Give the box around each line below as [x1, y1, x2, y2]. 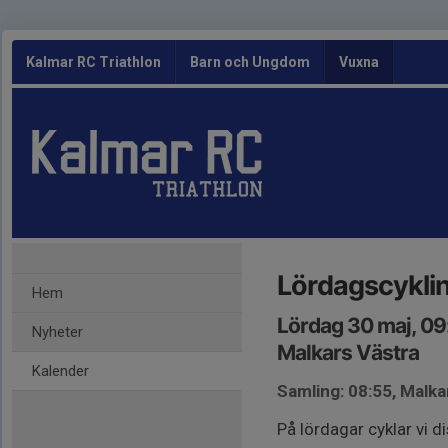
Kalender [32, 362, 89, 380]
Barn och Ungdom [190, 54, 310, 70]
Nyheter [32, 323, 83, 341]
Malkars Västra [277, 340, 419, 365]
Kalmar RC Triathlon [26, 54, 161, 70]
